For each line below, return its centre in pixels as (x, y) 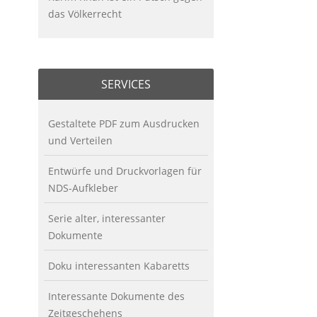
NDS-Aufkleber (83, 188)
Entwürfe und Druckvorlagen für (125, 171)
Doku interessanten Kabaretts (119, 266)
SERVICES (126, 85)
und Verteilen (80, 141)
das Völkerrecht (85, 14)
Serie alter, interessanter (106, 219)
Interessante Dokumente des (116, 296)
